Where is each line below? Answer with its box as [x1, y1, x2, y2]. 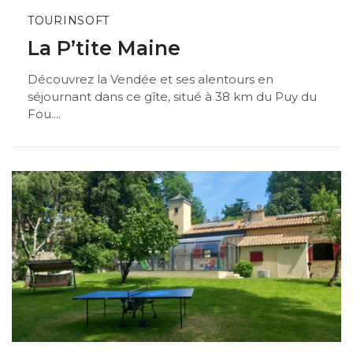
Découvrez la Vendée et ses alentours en [28, 71, 273, 87]
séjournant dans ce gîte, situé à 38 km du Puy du [28, 88, 317, 104]
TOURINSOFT [28, 13, 110, 28]
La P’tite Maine [28, 36, 180, 61]
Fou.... [28, 106, 61, 121]
